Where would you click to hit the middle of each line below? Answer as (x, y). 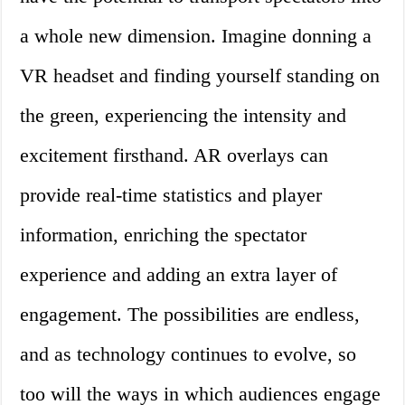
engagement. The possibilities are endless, (190, 315)
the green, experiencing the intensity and (184, 116)
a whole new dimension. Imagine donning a (196, 36)
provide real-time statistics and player (171, 195)
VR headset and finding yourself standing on (200, 76)
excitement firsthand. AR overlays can (174, 155)
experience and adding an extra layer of (179, 275)
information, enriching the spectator (164, 235)
